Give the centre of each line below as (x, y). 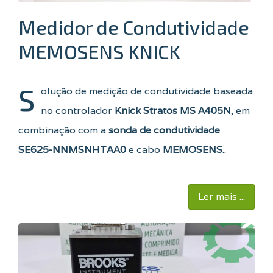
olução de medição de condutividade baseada (147, 91)
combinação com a (63, 130)
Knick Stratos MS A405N (173, 111)
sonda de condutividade (164, 130)
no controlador (78, 111)
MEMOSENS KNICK (99, 51)
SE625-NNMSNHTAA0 (72, 150)
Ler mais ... (222, 197)
